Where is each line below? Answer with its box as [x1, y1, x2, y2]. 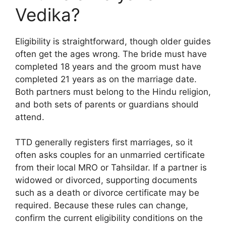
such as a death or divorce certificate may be [15, 188, 199, 198]
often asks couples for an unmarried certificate [15, 150, 205, 160]
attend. [15, 111, 44, 122]
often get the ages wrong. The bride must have [15, 48, 207, 59]
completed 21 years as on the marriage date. [15, 74, 197, 84]
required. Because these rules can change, [15, 200, 188, 211]
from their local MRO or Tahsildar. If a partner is [15, 162, 207, 173]
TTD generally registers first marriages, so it [15, 137, 193, 148]
